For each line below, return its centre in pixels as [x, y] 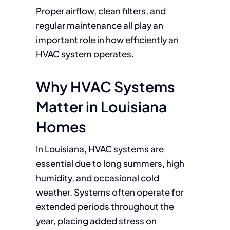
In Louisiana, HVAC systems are [100, 149]
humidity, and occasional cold [97, 178]
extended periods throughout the [105, 206]
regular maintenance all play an [99, 25]
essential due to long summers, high [110, 163]
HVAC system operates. [85, 54]
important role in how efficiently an [107, 40]
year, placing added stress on [96, 221]
